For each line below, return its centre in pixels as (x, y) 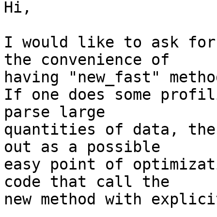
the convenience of (87, 60)
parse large (54, 112)
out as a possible (82, 147)
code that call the (87, 182)
